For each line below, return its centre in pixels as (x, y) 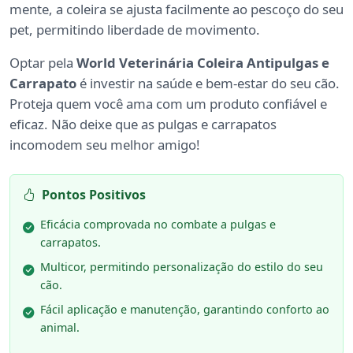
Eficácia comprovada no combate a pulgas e (158, 225)
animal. (60, 328)
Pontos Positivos (94, 195)
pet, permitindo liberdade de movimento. (135, 30)
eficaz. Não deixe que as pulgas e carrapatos (143, 124)
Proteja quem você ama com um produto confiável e (168, 104)
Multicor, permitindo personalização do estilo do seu (182, 267)
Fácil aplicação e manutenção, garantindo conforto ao (185, 310)
